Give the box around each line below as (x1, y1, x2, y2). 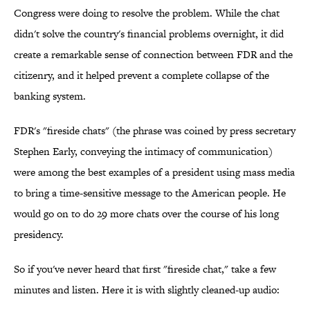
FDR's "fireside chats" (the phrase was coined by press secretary (14, 123, 295, 138)
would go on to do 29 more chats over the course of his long (14, 206, 279, 221)
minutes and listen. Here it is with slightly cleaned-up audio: (14, 282, 280, 298)
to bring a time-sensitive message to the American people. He (14, 185, 286, 201)
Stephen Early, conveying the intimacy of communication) (14, 144, 273, 159)
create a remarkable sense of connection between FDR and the (14, 47, 293, 62)
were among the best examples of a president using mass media (14, 165, 295, 180)
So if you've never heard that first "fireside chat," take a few (14, 262, 276, 277)
